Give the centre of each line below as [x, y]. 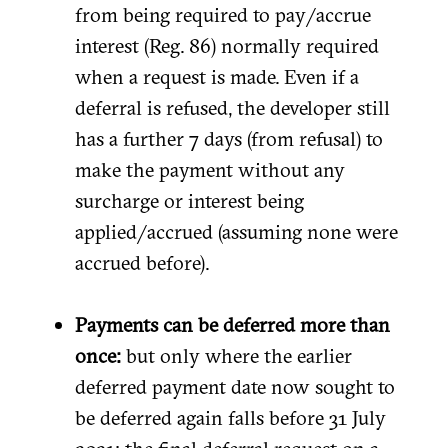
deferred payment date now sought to [235, 386]
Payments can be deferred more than [232, 324]
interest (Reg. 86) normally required [227, 45]
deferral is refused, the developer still [232, 107]
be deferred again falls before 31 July [230, 417]
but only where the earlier [236, 355]
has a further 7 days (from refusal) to [229, 138]
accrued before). [142, 262]
